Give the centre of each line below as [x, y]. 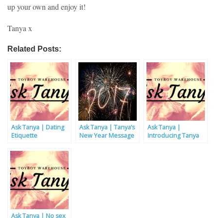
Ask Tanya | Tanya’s [107, 127]
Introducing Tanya [173, 136]
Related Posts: [34, 49]
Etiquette [24, 136]
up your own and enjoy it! [46, 7]
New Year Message [107, 136]
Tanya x [20, 28]
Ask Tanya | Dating [38, 127]
